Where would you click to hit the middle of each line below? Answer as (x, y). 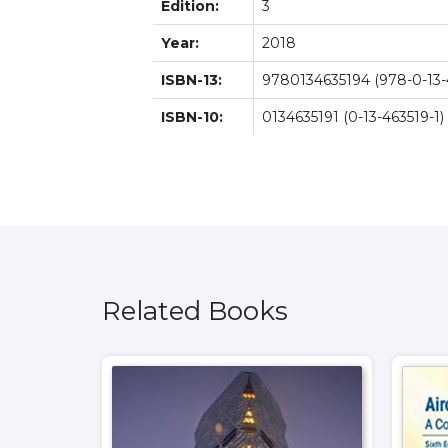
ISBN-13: (191, 79)
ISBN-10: (192, 116)
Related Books (195, 310)
